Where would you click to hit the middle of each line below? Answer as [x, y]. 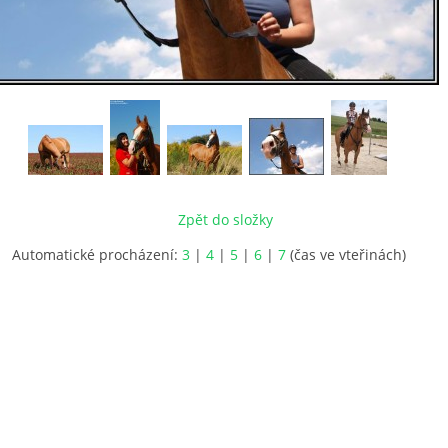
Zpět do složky [225, 219]
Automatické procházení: [97, 254]
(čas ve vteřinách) [346, 254]
